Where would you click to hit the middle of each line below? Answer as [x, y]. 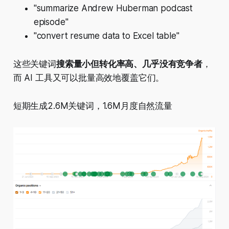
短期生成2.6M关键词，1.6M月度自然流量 [93, 106]
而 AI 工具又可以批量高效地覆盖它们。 [89, 78]
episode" [51, 22]
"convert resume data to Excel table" [106, 36]
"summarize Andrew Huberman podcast [113, 8]
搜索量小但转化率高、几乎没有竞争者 [129, 64]
